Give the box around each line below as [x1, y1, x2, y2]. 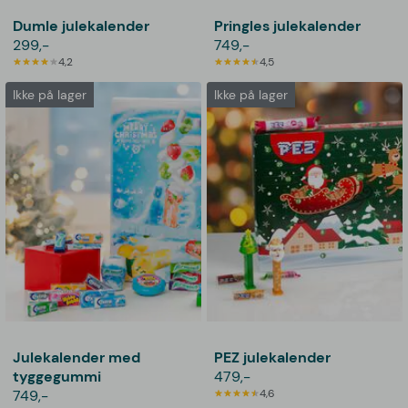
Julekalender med [13, 347, 141, 367]
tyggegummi [13, 366, 102, 386]
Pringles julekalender [214, 15, 362, 36]
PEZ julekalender [214, 347, 331, 367]
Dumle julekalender [13, 15, 150, 36]
